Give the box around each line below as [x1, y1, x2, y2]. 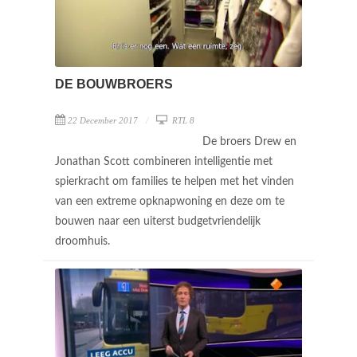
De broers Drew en [202, 135, 296, 147]
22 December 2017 [68, 115, 138, 125]
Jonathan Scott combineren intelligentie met [55, 155, 273, 167]
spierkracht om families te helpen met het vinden [55, 175, 294, 187]
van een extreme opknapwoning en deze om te [55, 195, 284, 207]
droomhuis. [55, 235, 113, 247]
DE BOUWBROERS [55, 76, 173, 91]
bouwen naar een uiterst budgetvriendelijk [55, 215, 261, 227]
